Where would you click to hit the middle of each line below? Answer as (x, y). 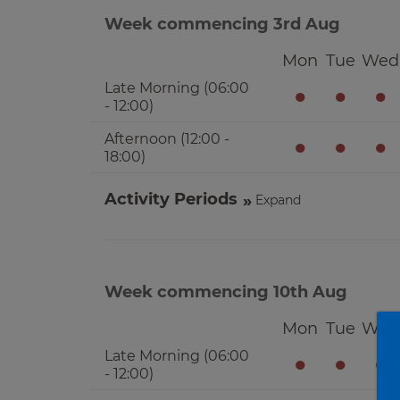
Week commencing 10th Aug (226, 292)
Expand (278, 200)
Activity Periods (171, 199)
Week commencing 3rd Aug (222, 24)
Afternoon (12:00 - (167, 139)
